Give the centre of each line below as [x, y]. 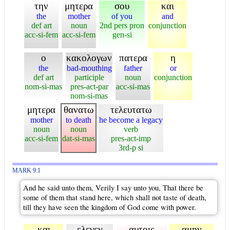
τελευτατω [131, 109]
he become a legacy [131, 120]
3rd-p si [131, 147]
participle [89, 77]
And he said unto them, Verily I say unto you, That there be [113, 187]
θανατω [79, 109]
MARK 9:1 [26, 170]
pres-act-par [89, 86]
